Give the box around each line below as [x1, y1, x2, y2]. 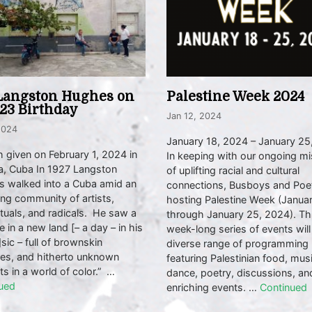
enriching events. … [166, 281, 260, 294]
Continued [260, 281, 307, 294]
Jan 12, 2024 [166, 111, 221, 122]
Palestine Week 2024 [166, 89, 304, 105]
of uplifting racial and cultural [166, 164, 299, 177]
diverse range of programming [166, 237, 309, 250]
